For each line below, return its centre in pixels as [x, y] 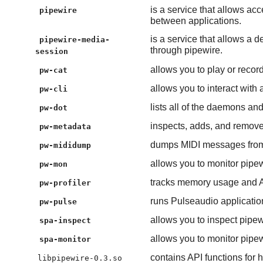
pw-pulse [58, 201]
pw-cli [54, 89]
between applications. [195, 21]
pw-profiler [65, 183]
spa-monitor [65, 239]
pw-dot [54, 107]
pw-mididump [65, 145]
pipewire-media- [75, 39]
